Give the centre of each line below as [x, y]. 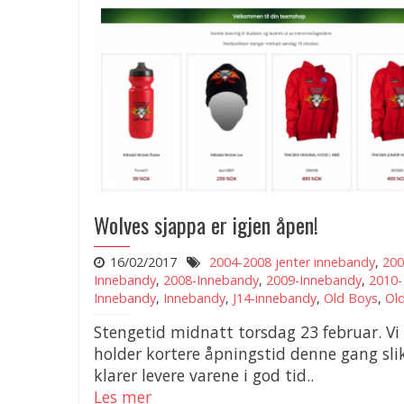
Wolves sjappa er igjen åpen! [206, 224]
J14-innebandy [275, 298]
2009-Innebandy [314, 280]
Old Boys [351, 298]
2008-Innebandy [211, 280]
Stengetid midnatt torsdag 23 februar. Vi [247, 331]
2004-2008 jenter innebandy [292, 262]
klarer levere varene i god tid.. [204, 375]
